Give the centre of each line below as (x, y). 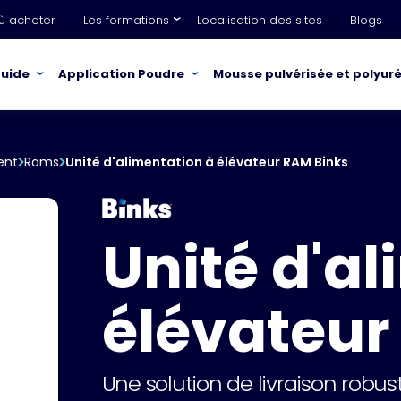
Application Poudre (121, 74)
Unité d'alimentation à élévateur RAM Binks (207, 162)
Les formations (126, 20)
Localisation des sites (260, 20)
